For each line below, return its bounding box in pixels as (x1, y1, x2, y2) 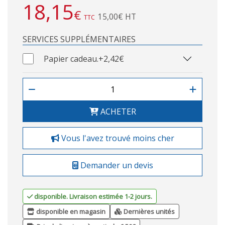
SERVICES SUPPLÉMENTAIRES (23, 33, 136, 45)
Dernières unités (122, 206, 175, 216)
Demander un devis (78, 159, 153, 171)
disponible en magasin (35, 206, 105, 216)
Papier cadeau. (44, 53, 99, 64)
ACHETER (98, 105, 136, 117)
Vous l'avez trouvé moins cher (59, 132, 174, 144)
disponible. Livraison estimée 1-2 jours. (34, 191, 152, 201)
